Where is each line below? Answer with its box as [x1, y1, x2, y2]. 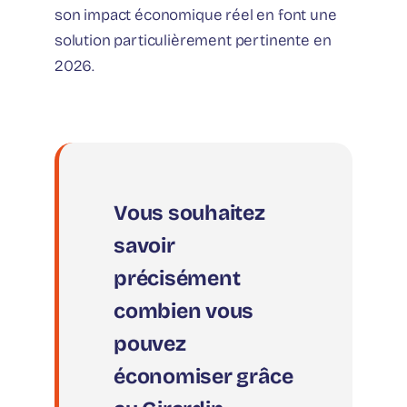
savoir [114, 233, 175, 259]
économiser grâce [114, 364, 293, 390]
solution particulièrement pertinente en [55, 31, 332, 51]
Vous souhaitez [114, 201, 265, 226]
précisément [114, 266, 241, 292]
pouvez [114, 332, 186, 357]
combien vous [114, 299, 254, 324]
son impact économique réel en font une [55, 5, 337, 25]
